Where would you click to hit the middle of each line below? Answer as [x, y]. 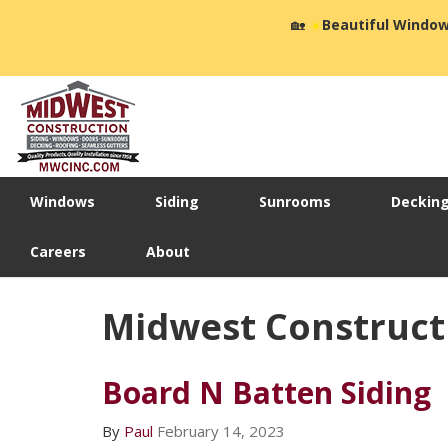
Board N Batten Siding [266, 393]
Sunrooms [295, 202]
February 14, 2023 [221, 431]
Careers [58, 252]
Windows [62, 202]
